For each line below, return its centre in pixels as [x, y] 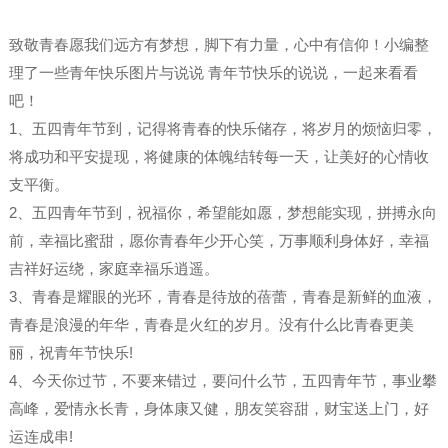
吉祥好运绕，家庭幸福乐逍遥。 [113, 269]
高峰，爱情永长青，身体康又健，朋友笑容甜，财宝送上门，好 [218, 409]
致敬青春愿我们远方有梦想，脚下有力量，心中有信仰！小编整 [218, 45]
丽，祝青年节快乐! [70, 353]
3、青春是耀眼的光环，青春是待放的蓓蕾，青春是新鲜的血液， [222, 297]
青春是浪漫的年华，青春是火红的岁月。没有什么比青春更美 [211, 325]
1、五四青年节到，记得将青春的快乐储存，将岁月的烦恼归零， [222, 129]
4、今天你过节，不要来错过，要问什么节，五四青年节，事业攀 [222, 381]
